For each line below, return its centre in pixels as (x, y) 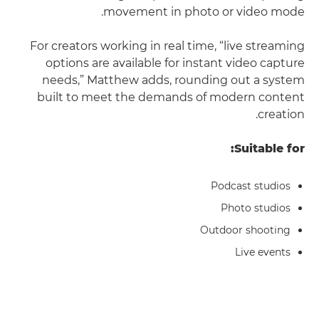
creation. (281, 114)
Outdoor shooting (245, 230)
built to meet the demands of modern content (171, 97)
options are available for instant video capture (175, 63)
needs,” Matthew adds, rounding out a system (173, 80)
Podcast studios (251, 186)
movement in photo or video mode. (204, 12)
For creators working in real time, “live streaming (167, 46)
